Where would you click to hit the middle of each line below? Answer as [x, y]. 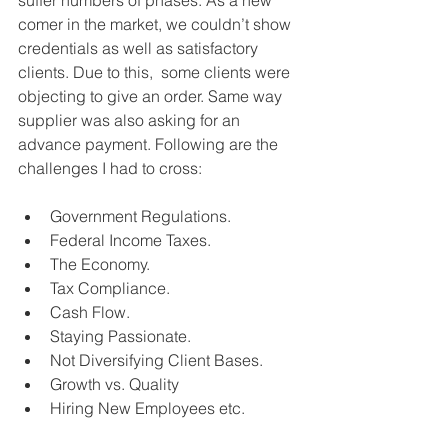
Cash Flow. [90, 311]
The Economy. [100, 263]
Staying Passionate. [120, 335]
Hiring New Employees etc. [147, 407]
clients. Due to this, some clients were [156, 71]
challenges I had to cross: [110, 167]
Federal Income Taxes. [130, 239]
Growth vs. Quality [114, 383]
